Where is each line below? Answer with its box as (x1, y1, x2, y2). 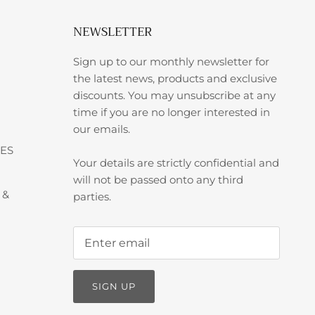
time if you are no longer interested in (73, 105, 271, 120)
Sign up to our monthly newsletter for (73, 55, 270, 69)
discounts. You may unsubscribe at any (73, 89, 276, 103)
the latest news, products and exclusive (73, 72, 278, 86)
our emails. (73, 122, 131, 136)
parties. (73, 190, 112, 204)
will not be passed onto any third (73, 173, 244, 187)
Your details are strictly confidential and (73, 156, 280, 170)
